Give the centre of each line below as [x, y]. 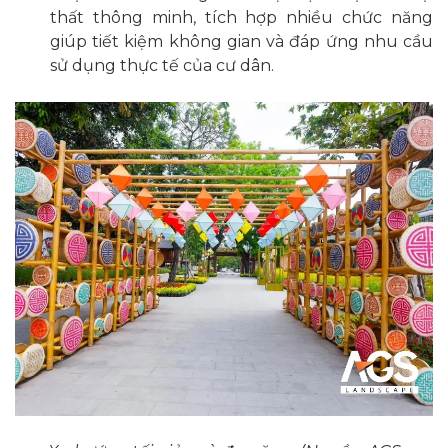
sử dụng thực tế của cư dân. [162, 66]
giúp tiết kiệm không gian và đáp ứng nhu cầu [241, 42]
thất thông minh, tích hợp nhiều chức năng [241, 18]
